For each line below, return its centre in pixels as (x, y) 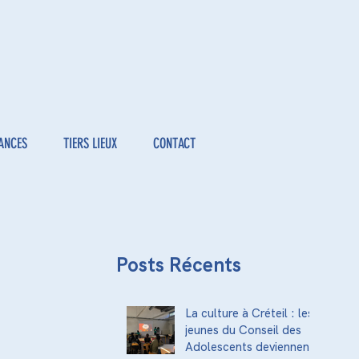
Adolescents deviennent (250, 347)
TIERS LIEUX (90, 143)
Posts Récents (179, 265)
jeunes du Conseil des (243, 330)
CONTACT (174, 143)
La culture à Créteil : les (249, 313)
